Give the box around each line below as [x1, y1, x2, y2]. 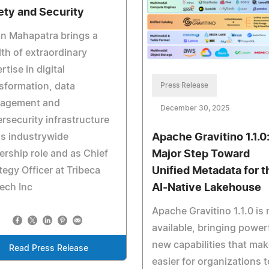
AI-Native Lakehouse [151, 183, 261, 194]
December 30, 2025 [160, 104, 229, 112]
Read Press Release [8, 244, 88, 253]
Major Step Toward [151, 149, 250, 160]
